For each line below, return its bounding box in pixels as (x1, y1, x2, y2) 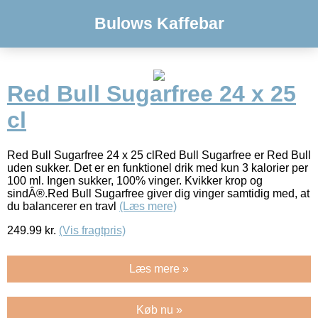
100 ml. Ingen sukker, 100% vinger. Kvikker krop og (7, 174, 263, 187)
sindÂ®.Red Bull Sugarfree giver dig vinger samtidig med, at (7, 187, 309, 199)
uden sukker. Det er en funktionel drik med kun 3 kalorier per (7, 161, 308, 174)
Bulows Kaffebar (94, 14, 224, 33)
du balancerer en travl (7, 199, 119, 212)
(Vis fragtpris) (59, 224, 126, 236)
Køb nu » (136, 303, 182, 316)
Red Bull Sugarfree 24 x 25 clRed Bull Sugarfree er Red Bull (7, 148, 311, 161)
